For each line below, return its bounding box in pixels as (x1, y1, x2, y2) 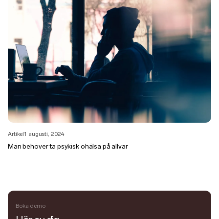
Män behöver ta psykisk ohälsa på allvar (8, 142, 128, 151)
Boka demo (16, 202, 45, 209)
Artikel (8, 130, 24, 137)
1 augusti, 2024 (24, 130, 65, 137)
